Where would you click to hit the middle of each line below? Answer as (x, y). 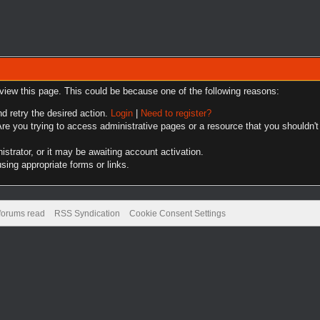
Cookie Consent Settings (177, 214)
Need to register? (176, 113)
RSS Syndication (87, 214)
